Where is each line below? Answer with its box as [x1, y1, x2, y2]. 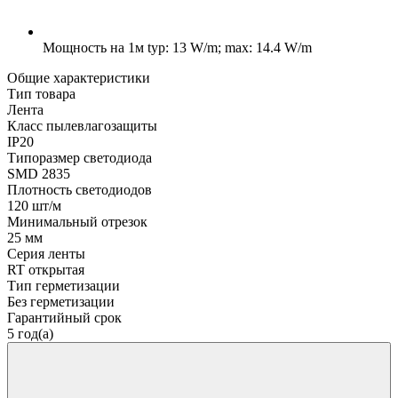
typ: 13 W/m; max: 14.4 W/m [144, 39, 312, 55]
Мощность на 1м [43, 39, 144, 55]
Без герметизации [7, 293, 115, 309]
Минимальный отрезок [7, 213, 147, 229]
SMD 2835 [7, 165, 70, 181]
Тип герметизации [7, 277, 120, 293]
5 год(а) [7, 325, 53, 341]
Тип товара [7, 85, 76, 101]
